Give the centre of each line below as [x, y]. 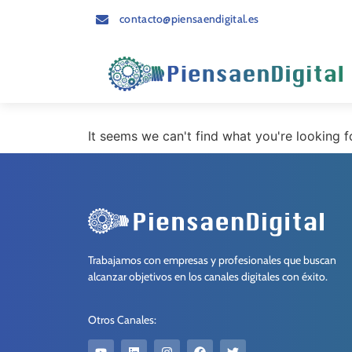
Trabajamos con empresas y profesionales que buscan [212, 260]
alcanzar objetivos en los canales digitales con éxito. [208, 276]
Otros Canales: [122, 320]
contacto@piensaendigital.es [189, 19]
